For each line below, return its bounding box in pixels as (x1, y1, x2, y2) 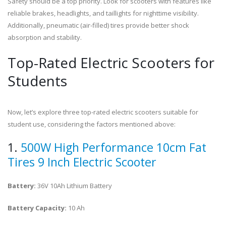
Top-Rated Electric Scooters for (8, 53, 214, 72)
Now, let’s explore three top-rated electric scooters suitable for (8, 107, 198, 117)
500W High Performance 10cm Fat (21, 139, 206, 155)
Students (8, 71, 67, 90)
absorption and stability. (8, 33, 82, 42)
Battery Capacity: (8, 203, 67, 212)
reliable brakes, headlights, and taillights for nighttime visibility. (8, 9, 199, 18)
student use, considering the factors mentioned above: (8, 120, 176, 129)
